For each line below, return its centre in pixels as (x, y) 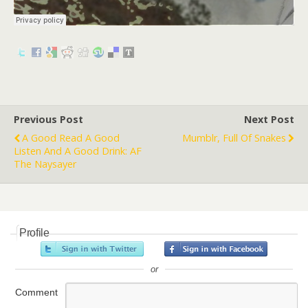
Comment (36, 292)
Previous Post (48, 119)
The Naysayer (45, 164)
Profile (34, 233)
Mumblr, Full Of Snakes (234, 138)
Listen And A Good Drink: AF (78, 151)
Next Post (269, 119)
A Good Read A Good (71, 138)
